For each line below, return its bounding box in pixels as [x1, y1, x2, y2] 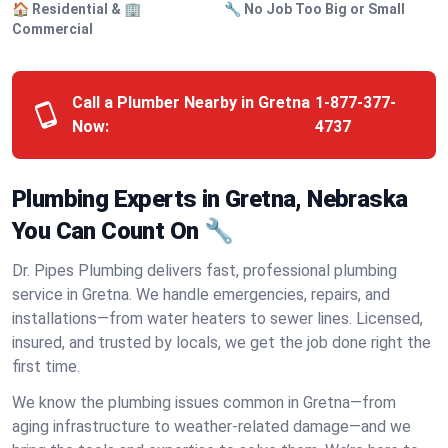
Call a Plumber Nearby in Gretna [71, 93, 310, 112]
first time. [12, 357, 80, 376]
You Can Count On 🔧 [12, 217, 234, 245]
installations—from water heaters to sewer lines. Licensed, [12, 309, 423, 328]
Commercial [12, 21, 93, 37]
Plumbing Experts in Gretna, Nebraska [12, 185, 408, 213]
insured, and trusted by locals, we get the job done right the [12, 333, 431, 352]
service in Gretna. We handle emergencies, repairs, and [12, 285, 390, 304]
